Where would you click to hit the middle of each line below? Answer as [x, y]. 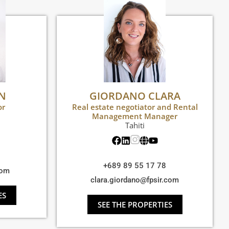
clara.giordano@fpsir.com [135, 180]
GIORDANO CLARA [135, 96]
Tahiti [135, 125]
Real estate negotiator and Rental [135, 107]
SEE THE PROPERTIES [135, 205]
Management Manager [135, 116]
